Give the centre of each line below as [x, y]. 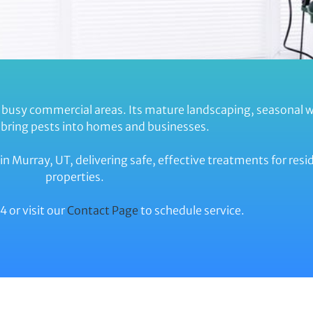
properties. [75, 177]
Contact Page [102, 210]
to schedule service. [191, 210]
